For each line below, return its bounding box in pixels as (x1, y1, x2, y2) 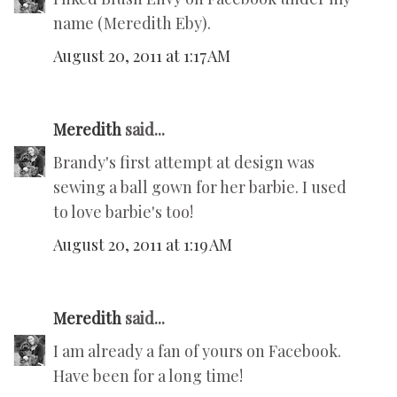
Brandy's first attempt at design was (53, 152, 315, 174)
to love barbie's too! (53, 201, 193, 223)
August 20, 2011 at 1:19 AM (53, 234, 232, 256)
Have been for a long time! (53, 365, 243, 387)
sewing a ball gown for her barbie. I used (53, 176, 346, 198)
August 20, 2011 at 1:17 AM (53, 45, 230, 67)
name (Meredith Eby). (53, 12, 211, 35)
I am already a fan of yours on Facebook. (53, 340, 341, 362)
